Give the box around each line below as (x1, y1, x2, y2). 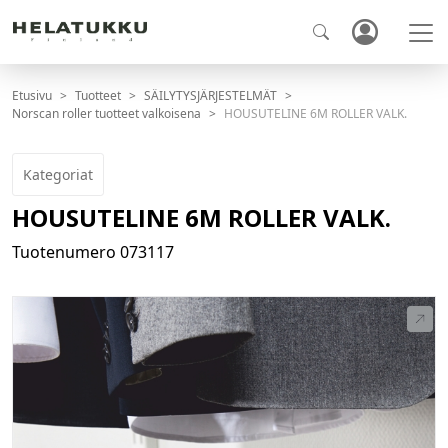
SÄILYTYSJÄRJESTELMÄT (144, 87, 277, 105)
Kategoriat (23, 165, 93, 185)
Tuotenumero (12, 241, 120, 264)
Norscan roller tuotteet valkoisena (12, 105, 201, 123)
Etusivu (12, 87, 52, 105)
